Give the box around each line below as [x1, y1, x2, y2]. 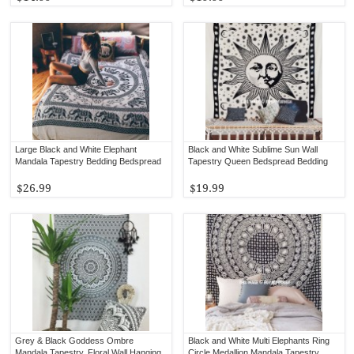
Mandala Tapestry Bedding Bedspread [15, 156, 162, 166]
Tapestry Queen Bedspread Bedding [188, 156, 329, 166]
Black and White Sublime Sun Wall [188, 144, 318, 154]
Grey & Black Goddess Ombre [15, 335, 134, 345]
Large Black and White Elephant [15, 144, 137, 154]
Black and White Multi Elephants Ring [188, 335, 330, 345]
